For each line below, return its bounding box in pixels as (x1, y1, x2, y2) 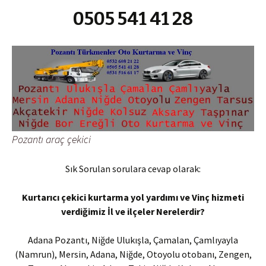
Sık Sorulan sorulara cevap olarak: (65, 163, 201, 175)
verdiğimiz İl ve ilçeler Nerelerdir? (61, 205, 205, 218)
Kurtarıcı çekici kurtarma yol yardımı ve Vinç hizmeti (22, 191, 244, 204)
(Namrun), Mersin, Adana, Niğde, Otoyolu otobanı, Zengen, (14, 248, 252, 261)
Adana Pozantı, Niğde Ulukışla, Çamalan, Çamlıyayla (28, 234, 238, 246)
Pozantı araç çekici (12, 132, 91, 147)
